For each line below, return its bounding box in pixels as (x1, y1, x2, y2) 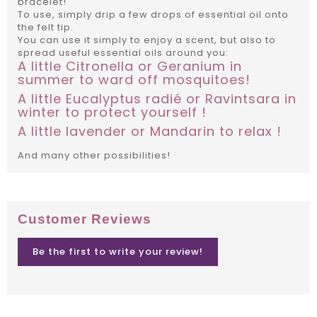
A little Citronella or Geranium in (18, 57, 242, 76)
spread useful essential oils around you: (18, 46, 229, 60)
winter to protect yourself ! (18, 103, 207, 122)
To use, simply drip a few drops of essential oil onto (18, 8, 289, 22)
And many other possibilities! (18, 149, 171, 163)
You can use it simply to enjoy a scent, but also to (18, 33, 276, 47)
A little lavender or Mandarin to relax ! (18, 122, 282, 141)
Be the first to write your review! (33, 245, 203, 259)
